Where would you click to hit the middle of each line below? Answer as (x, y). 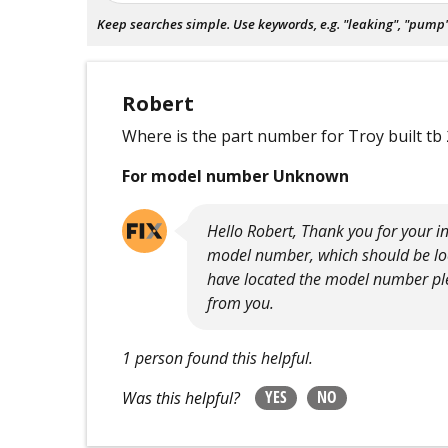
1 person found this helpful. (218, 358)
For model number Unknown (236, 176)
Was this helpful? (181, 398)
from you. (241, 303)
